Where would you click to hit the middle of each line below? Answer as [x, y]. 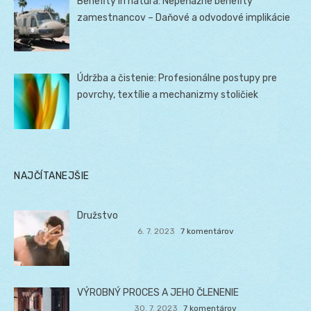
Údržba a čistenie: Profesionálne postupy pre [177, 78]
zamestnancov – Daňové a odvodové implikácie [184, 18]
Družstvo [98, 215]
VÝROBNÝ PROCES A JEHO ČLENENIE [158, 292]
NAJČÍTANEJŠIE [52, 176]
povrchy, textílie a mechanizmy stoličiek [168, 95]
